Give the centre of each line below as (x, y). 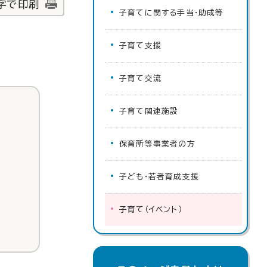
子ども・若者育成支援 (159, 177)
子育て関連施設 (149, 111)
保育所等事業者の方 (157, 144)
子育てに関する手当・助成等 (172, 13)
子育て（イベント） (151, 209)
